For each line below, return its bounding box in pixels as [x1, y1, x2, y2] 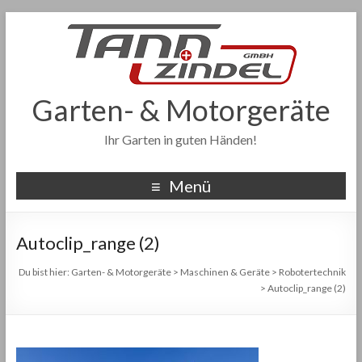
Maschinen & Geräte [180, 266, 271, 278]
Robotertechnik [279, 266, 347, 278]
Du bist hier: [19, 266, 72, 278]
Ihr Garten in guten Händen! [104, 132, 258, 147]
